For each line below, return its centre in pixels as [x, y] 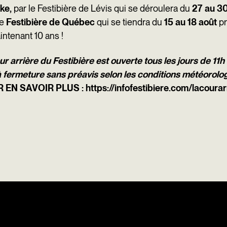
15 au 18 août [190, 22]
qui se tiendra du [128, 22]
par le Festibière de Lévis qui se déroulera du [102, 8]
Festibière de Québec [50, 22]
